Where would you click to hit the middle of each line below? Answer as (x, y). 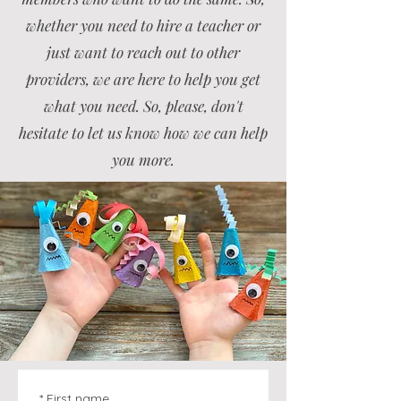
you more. (143, 159)
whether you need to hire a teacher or (143, 25)
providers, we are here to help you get (143, 79)
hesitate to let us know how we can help (143, 132)
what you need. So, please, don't (143, 106)
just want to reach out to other (143, 52)
